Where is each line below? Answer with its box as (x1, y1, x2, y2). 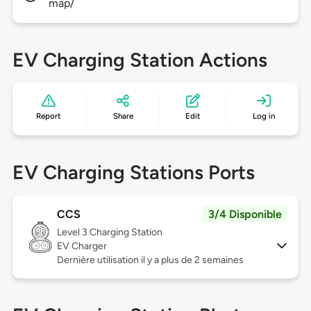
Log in (252, 111, 275, 121)
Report (36, 111, 61, 121)
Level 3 (56, 226, 90, 239)
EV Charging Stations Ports (12, 160, 255, 185)
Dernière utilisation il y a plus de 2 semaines (56, 254, 244, 267)
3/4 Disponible (208, 208, 283, 221)
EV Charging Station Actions (12, 48, 267, 72)
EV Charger (56, 240, 107, 253)
